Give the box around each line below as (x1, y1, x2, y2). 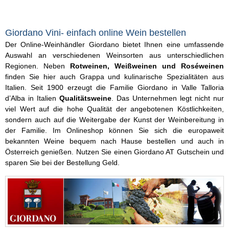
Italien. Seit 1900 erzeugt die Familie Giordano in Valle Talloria (5, 83, 224, 91)
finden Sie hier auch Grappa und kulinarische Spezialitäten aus (5, 73, 224, 81)
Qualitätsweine (59, 94, 111, 102)
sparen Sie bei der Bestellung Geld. (5, 158, 120, 167)
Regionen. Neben (5, 62, 70, 70)
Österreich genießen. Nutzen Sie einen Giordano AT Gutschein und (5, 148, 224, 156)
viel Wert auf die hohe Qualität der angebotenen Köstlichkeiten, (5, 105, 224, 113)
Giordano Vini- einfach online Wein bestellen (5, 28, 186, 38)
